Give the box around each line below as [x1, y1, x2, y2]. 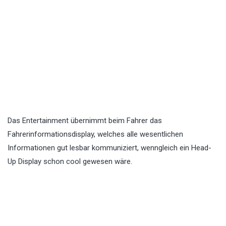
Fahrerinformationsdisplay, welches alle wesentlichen [8, 130, 183, 139]
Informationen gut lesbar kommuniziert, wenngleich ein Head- [8, 143, 211, 153]
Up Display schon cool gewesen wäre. [8, 157, 132, 166]
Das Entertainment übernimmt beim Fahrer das [8, 116, 162, 126]
